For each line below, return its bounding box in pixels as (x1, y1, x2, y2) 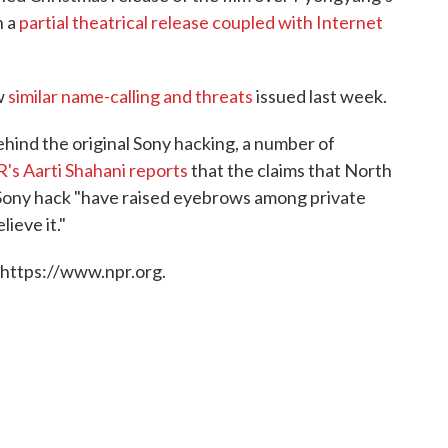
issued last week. (253, 85, 387, 107)
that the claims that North (188, 159, 392, 181)
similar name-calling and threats (8, 85, 253, 107)
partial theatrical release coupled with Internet (19, 11, 383, 33)
